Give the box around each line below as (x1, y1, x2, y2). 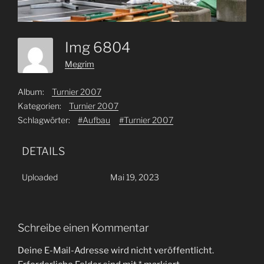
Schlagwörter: (18, 115, 70, 126)
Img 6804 (65, 39, 136, 57)
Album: (18, 87, 44, 97)
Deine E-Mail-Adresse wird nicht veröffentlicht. (18, 245, 214, 256)
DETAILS (22, 145, 65, 158)
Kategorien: (18, 101, 61, 111)
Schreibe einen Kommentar (18, 222, 149, 235)
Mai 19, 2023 (110, 172, 159, 183)
